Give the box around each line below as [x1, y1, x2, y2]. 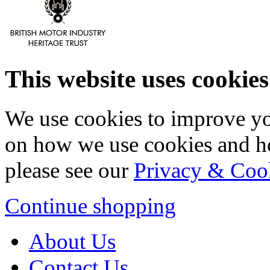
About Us [29, 228, 116, 254]
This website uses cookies [5, 65, 269, 93]
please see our [5, 157, 134, 183]
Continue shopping [5, 193, 176, 218]
